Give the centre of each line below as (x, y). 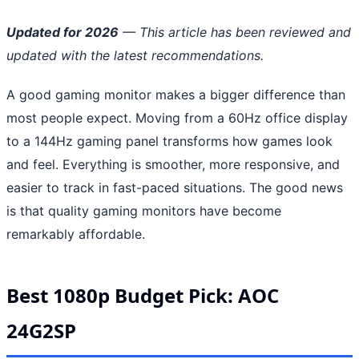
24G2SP (41, 330)
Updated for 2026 (63, 32)
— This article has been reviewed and (235, 32)
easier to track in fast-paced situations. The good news (175, 187)
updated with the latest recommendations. (135, 55)
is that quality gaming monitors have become (144, 210)
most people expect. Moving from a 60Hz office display (177, 117)
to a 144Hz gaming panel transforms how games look (169, 141)
